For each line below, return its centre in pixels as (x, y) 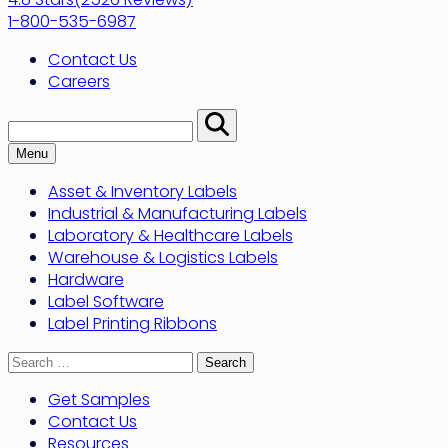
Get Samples (99, 400)
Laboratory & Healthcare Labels (170, 235)
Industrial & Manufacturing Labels (177, 213)
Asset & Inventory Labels (142, 191)
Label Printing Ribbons (132, 323)
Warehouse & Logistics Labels (163, 257)
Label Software (106, 301)
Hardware (86, 279)
